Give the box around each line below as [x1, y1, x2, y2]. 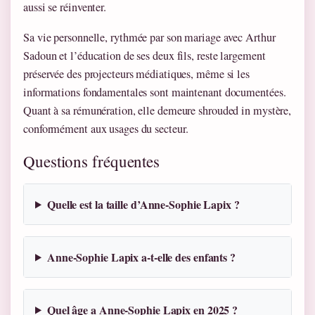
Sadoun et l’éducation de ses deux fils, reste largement [23, 48, 266, 64]
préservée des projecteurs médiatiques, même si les [23, 66, 250, 82]
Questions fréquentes [23, 150, 160, 172]
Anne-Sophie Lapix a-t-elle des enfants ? [46, 248, 236, 265]
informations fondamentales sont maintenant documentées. [23, 84, 286, 101]
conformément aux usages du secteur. [23, 121, 188, 137]
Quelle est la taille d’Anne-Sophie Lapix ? [46, 195, 240, 212]
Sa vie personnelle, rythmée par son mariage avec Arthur [23, 30, 276, 46]
